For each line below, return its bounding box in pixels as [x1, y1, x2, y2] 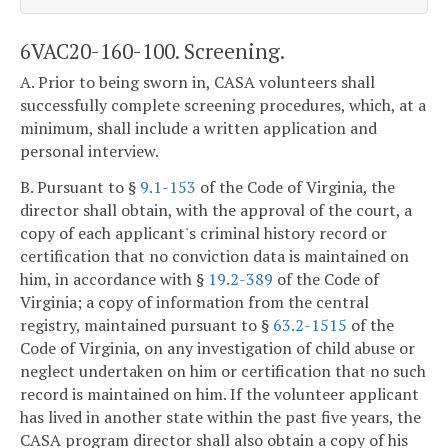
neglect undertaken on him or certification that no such [20, 359, 426, 382]
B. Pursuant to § [20, 175, 140, 198]
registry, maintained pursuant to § [20, 313, 273, 336]
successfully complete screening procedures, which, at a [20, 94, 426, 117]
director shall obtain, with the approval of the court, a [20, 198, 412, 221]
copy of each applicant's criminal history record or [20, 221, 387, 244]
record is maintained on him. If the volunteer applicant [20, 382, 419, 405]
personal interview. [20, 140, 159, 163]
